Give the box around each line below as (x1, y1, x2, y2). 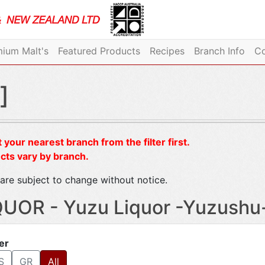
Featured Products (57, 45, 140, 57)
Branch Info (193, 45, 245, 57)
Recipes (149, 45, 185, 57)
